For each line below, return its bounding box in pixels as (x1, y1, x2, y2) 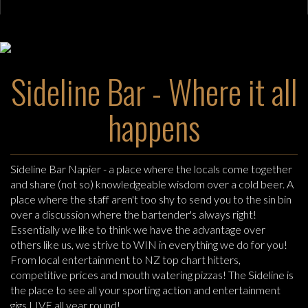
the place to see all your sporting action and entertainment (10, 283, 280, 296)
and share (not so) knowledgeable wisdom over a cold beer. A (10, 177, 294, 190)
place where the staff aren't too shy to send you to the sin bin (10, 192, 291, 206)
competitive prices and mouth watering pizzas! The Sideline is (10, 268, 294, 281)
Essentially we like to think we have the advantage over (10, 223, 265, 236)
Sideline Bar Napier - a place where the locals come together (10, 162, 292, 175)
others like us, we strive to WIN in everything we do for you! (10, 238, 287, 251)
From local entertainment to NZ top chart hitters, (10, 253, 241, 266)
